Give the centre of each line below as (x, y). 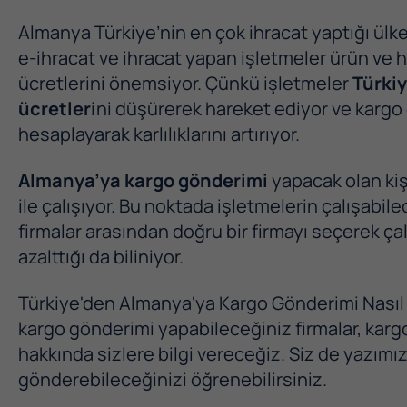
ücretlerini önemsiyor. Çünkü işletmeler (185, 83)
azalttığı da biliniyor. (101, 257)
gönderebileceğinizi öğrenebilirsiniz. (173, 379)
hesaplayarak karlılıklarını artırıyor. (159, 134)
